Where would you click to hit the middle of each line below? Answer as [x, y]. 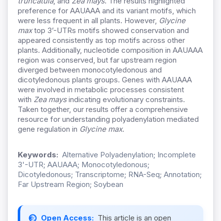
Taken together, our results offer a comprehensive [103, 110]
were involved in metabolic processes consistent [101, 90]
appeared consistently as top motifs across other [101, 40]
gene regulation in [49, 129]
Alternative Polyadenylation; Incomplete [129, 155]
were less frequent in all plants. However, [88, 21]
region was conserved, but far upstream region [97, 60]
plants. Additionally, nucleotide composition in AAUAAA [110, 50]
